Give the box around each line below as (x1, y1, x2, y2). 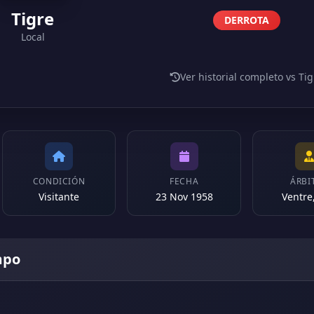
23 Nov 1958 (155, 190, 213, 203)
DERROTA (224, 13, 269, 27)
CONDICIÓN (32, 175, 86, 187)
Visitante (38, 190, 79, 203)
